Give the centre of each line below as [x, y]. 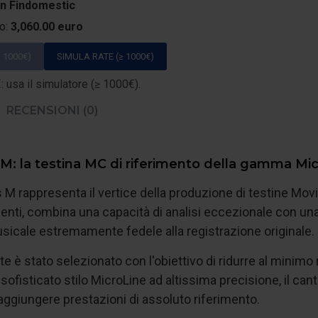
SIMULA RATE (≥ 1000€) [105, 56]
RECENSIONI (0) [52, 110]
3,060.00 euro [47, 27]
